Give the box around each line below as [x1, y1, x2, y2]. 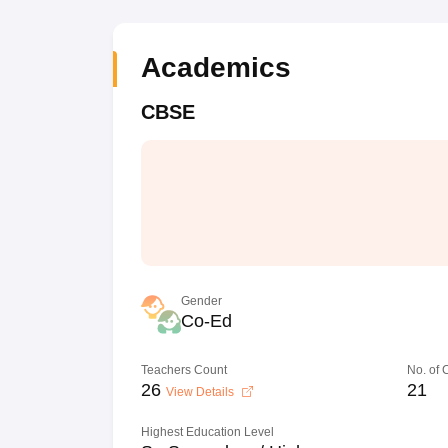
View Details [165, 385, 237, 399]
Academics [140, 52, 291, 83]
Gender [180, 294, 222, 308]
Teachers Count [140, 363, 227, 377]
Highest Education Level [140, 425, 274, 439]
